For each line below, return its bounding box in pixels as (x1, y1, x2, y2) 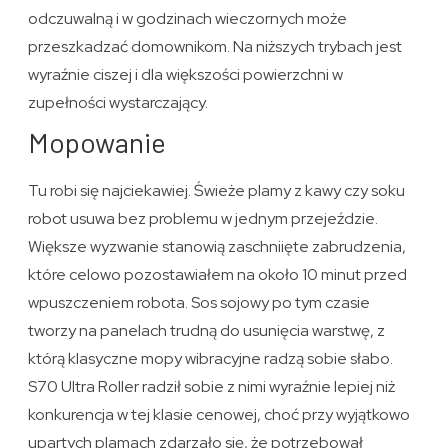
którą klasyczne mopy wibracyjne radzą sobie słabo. (28, 348, 394, 370)
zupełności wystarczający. (28, 92, 209, 114)
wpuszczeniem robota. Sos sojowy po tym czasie (28, 292, 371, 314)
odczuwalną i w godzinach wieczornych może (28, 8, 348, 30)
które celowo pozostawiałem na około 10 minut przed (28, 264, 408, 286)
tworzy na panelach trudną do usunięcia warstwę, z (28, 320, 386, 342)
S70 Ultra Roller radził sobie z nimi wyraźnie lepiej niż (28, 376, 396, 398)
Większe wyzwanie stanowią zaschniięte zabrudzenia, (28, 236, 407, 258)
